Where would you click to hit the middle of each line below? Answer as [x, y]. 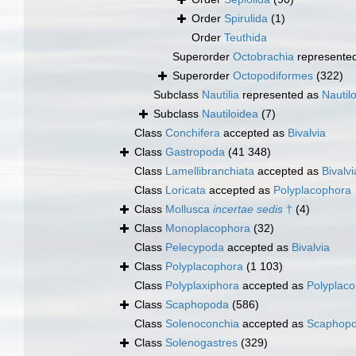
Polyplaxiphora [202, 286]
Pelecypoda [195, 248]
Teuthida [246, 38]
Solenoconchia [202, 324]
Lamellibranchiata [210, 171]
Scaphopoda [197, 305]
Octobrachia [263, 57]
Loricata [186, 190]
